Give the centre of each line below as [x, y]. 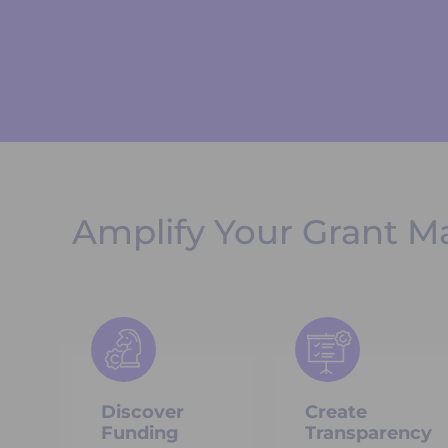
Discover [142, 411]
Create [336, 411]
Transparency [368, 432]
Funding [140, 432]
